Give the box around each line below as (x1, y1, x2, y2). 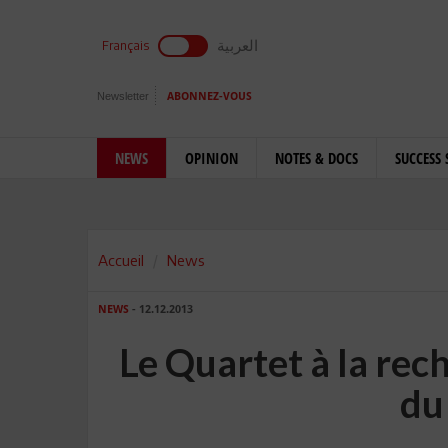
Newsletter (97, 90, 149, 102)
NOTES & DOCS (275, 148, 358, 168)
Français (102, 38, 149, 53)
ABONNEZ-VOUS (167, 90, 252, 103)
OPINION (185, 148, 238, 168)
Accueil (98, 251, 144, 269)
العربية (217, 36, 258, 54)
